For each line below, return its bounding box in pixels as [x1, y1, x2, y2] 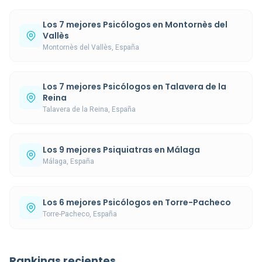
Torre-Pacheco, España [43, 209, 117, 218]
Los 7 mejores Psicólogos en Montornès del [43, 19, 227, 30]
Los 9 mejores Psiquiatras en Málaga [43, 143, 200, 156]
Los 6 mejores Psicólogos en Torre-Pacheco [43, 196, 231, 208]
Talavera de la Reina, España [43, 105, 136, 113]
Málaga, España [43, 157, 94, 166]
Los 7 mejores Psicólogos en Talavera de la [43, 81, 226, 92]
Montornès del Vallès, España [43, 43, 139, 51]
